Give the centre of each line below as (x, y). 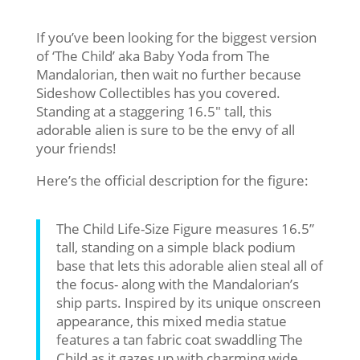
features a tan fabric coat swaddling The (179, 339)
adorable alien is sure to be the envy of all (165, 129)
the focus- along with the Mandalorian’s (177, 284)
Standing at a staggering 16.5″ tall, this (153, 111)
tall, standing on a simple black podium (176, 247)
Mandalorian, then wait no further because (168, 74)
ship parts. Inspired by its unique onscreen (188, 302)
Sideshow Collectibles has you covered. (158, 92)
